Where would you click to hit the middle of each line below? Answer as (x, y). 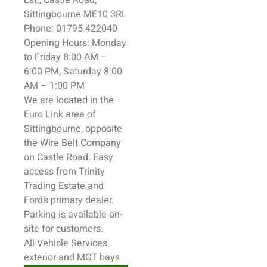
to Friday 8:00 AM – (66, 57)
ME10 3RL (104, 14)
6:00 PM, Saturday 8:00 (73, 72)
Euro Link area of (60, 114)
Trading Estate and (64, 186)
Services (89, 243)
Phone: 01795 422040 (71, 29)
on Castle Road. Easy (69, 157)
